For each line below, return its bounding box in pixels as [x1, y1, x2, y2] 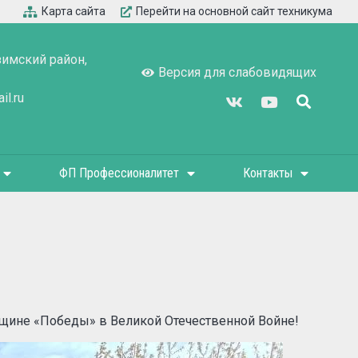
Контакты [242, 165, 292, 181]
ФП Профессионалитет [58, 165, 179, 181]
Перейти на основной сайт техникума [136, 5, 332, 18]
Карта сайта [41, 5, 105, 18]
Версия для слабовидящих [158, 64, 317, 80]
